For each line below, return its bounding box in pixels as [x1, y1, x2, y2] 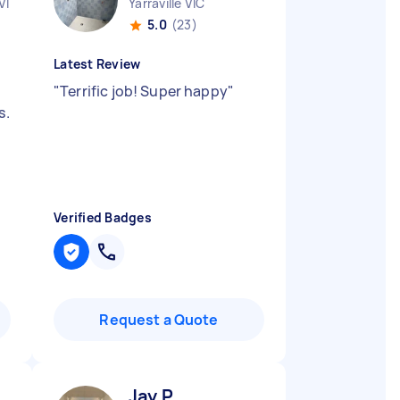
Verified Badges [54, 209, 152, 226]
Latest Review [54, 55, 141, 72]
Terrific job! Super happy [60, 81, 228, 101]
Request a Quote [99, 310, 219, 329]
